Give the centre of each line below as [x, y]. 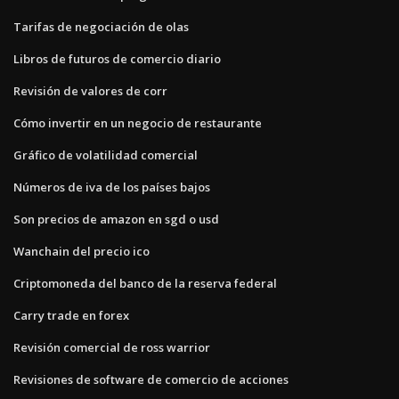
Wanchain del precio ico [81, 251]
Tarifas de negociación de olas [101, 26]
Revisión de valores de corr [90, 90]
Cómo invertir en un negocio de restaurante [138, 122]
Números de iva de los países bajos [112, 187]
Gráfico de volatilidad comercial [106, 155]
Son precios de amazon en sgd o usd [116, 219]
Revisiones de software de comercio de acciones [151, 379]
